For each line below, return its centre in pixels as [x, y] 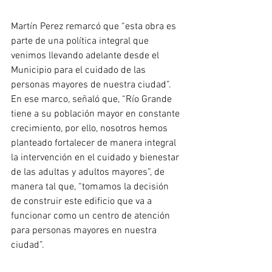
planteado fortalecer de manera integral [95, 144]
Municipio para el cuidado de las [80, 71]
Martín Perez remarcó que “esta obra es [95, 27]
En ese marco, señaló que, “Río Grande [93, 100]
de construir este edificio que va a [83, 202]
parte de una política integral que [81, 42]
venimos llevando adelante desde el [86, 56]
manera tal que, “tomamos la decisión [91, 187]
